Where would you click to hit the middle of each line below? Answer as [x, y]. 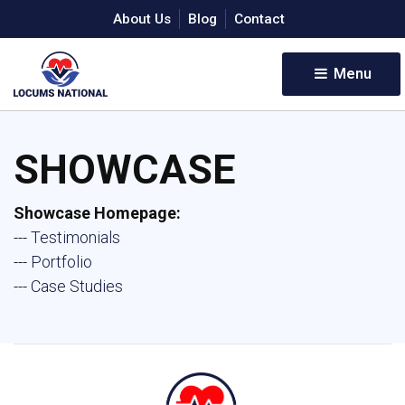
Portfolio [61, 262]
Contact [259, 19]
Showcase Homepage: [97, 213]
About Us [141, 19]
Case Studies [77, 286]
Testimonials [75, 237]
